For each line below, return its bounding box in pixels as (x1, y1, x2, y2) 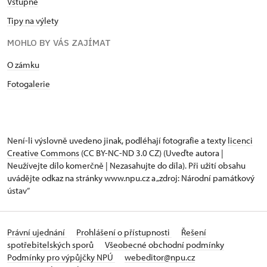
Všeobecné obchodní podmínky (105, 239, 224, 250)
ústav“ (7, 185, 30, 196)
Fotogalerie (7, 78, 50, 89)
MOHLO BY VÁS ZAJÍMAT (7, 37, 111, 48)
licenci (228, 135, 253, 146)
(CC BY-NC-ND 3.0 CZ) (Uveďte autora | (79, 147, 223, 159)
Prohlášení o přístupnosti (76, 226, 172, 238)
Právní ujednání (7, 226, 67, 238)
